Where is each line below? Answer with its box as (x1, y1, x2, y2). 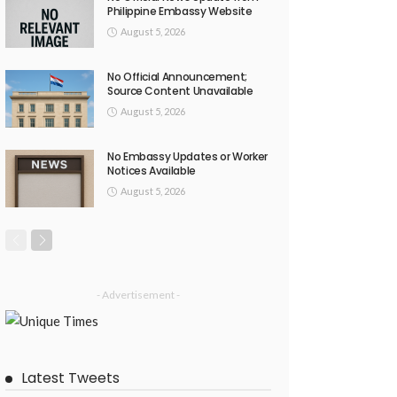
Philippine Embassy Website (107, 4, 253, 19)
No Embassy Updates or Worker (107, 149, 268, 165)
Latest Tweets (21, 368, 120, 389)
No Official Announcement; (107, 69, 247, 85)
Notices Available (107, 163, 196, 179)
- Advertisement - (97, 288, 180, 302)
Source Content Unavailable (107, 83, 253, 99)
